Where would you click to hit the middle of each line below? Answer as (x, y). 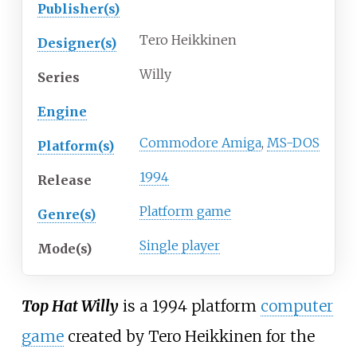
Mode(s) (65, 249)
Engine (62, 112)
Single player (180, 246)
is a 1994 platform (189, 306)
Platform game (185, 212)
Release (65, 180)
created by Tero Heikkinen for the (189, 337)
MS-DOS (293, 143)
